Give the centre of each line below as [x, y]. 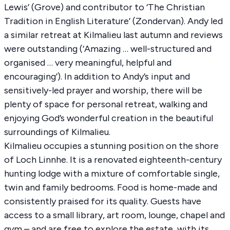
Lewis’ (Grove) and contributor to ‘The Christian [104, 7]
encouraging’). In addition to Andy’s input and [97, 76]
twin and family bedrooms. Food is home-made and [111, 187]
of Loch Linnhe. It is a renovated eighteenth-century [113, 159]
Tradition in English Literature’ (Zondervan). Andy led [113, 21]
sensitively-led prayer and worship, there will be [103, 90]
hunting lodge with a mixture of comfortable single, [112, 173]
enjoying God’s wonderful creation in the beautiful [109, 118]
